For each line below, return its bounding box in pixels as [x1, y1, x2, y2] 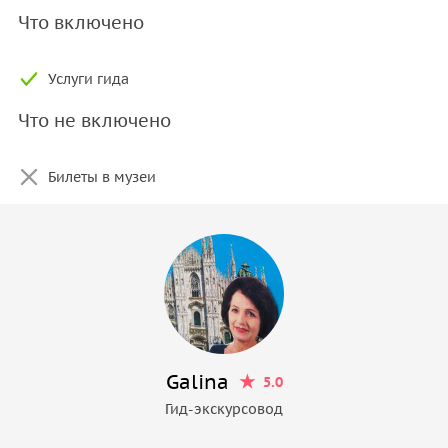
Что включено [18, 10, 144, 34]
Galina [165, 368, 229, 395]
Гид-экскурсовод [165, 399, 283, 418]
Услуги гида [48, 69, 129, 88]
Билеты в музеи [48, 167, 156, 186]
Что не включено [18, 108, 171, 132]
